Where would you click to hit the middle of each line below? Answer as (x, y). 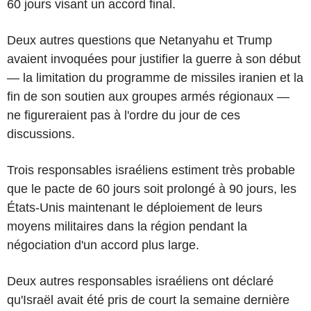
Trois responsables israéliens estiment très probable (151, 170)
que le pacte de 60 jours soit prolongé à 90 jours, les (152, 188)
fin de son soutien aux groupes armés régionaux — (148, 96)
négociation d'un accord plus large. (103, 245)
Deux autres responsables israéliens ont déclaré (140, 281)
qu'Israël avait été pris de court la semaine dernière (148, 300)
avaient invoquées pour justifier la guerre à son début (154, 59)
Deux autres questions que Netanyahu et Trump (140, 40)
